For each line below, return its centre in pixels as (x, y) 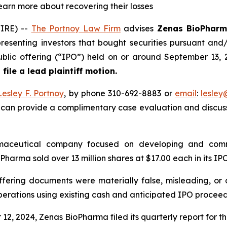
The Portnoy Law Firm (76, 28)
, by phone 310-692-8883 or (119, 93)
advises (139, 28)
